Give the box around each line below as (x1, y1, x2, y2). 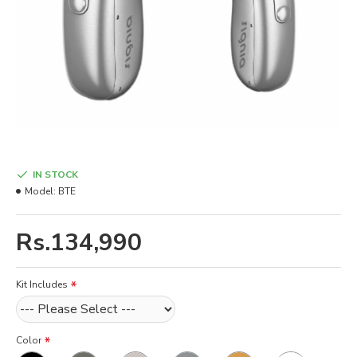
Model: (25, 185, 56, 198)
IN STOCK (33, 168, 78, 181)
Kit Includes (16, 278, 68, 291)
